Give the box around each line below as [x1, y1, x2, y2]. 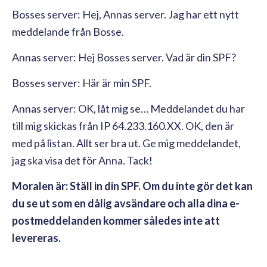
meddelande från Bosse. [12, 24, 124, 38]
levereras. [12, 231, 61, 244]
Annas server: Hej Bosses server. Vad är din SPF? [12, 50, 236, 64]
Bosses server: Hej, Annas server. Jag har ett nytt [12, 7, 239, 21]
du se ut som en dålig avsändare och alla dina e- [12, 196, 240, 210]
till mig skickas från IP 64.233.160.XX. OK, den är [12, 119, 234, 132]
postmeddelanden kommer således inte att [12, 213, 220, 227]
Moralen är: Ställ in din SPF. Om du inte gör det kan [12, 179, 253, 193]
